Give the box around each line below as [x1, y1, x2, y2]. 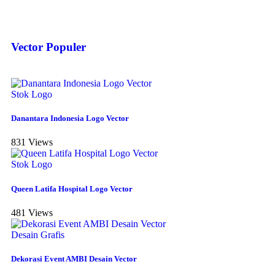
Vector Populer [11, 41, 86, 54]
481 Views [11, 207, 53, 218]
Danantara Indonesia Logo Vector [11, 114, 129, 123]
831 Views [11, 137, 53, 148]
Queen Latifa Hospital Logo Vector [11, 184, 133, 193]
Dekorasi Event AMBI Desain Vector [11, 254, 137, 263]
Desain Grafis [11, 229, 64, 240]
